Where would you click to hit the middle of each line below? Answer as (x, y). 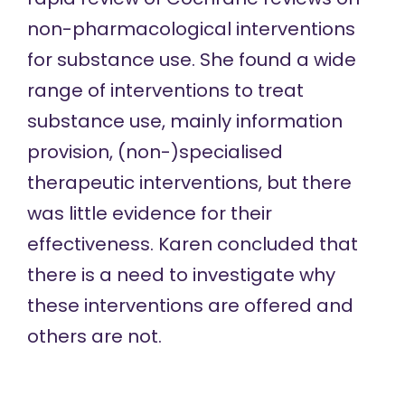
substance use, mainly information (184, 121)
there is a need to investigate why (181, 275)
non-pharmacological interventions (191, 29)
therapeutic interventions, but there (189, 183)
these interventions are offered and (190, 306)
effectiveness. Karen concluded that (192, 244)
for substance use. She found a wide (191, 60)
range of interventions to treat (165, 90)
